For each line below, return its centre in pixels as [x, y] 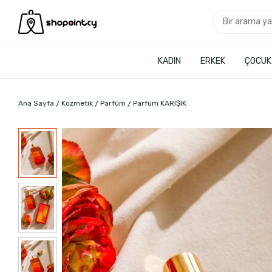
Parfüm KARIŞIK [160, 104]
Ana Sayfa [36, 103]
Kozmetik [77, 103]
